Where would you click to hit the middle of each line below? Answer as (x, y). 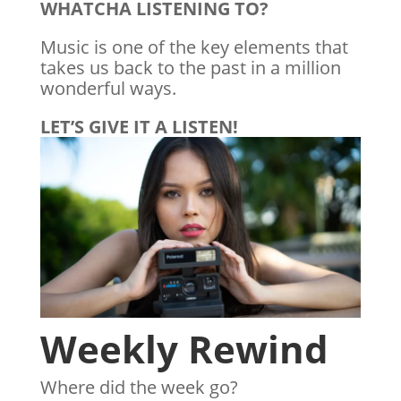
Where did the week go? (139, 387)
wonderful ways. (108, 89)
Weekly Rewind (184, 348)
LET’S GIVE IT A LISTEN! (139, 127)
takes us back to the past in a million (190, 68)
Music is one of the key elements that (194, 47)
